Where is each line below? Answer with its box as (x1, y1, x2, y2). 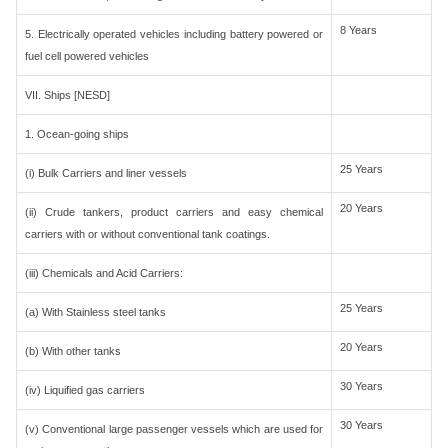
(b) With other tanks (25, 345, 121, 357)
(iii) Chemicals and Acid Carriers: (25, 267, 183, 279)
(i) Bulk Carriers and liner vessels (25, 167, 187, 179)
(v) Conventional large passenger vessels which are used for (25, 423, 323, 435)
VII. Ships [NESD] (25, 89, 110, 101)
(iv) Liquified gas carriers (25, 384, 145, 396)
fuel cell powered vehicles (25, 50, 149, 62)
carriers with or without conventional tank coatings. (25, 228, 270, 240)
